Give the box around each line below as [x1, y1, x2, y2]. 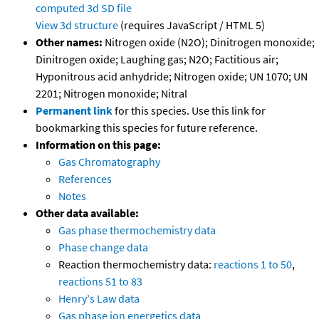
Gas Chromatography [58, 155, 160, 169]
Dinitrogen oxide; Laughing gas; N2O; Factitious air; [36, 52, 278, 67]
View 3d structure [36, 18, 118, 33]
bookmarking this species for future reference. [36, 120, 258, 135]
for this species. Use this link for [115, 103, 266, 118]
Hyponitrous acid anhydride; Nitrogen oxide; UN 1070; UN [36, 69, 308, 84]
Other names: [36, 35, 103, 50]
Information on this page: [36, 137, 161, 152]
